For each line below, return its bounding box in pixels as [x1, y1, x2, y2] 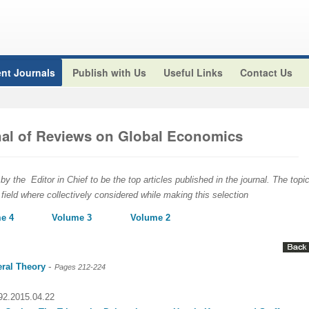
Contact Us [240, 66, 292, 79]
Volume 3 [51, 212, 92, 223]
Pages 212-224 [54, 263, 106, 271]
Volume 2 [130, 212, 170, 223]
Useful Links [163, 66, 223, 79]
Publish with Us [72, 66, 146, 79]
